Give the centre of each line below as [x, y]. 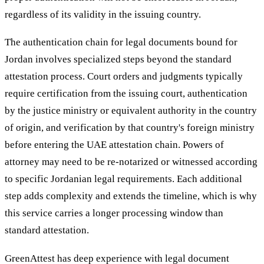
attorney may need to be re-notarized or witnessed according [131, 162]
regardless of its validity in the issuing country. [103, 14]
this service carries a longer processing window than [114, 213]
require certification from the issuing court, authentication [126, 94]
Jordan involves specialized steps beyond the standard [118, 60]
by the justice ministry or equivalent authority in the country [131, 111]
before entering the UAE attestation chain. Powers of [114, 145]
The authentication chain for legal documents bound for [121, 42]
